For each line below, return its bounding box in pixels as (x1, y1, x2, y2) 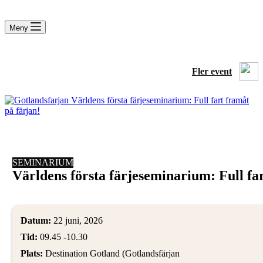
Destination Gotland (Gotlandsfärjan (45, 248, 180, 258)
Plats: (20, 248, 45, 258)
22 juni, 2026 (50, 215, 103, 225)
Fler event (192, 66, 232, 76)
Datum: (20, 215, 51, 225)
